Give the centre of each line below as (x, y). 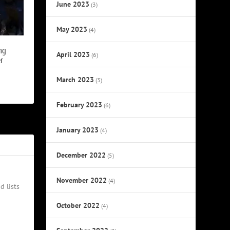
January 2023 (78, 130)
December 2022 (81, 155)
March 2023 (75, 79)
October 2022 (78, 205)
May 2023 (72, 29)
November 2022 (82, 180)
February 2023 (80, 104)
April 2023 (73, 54)
